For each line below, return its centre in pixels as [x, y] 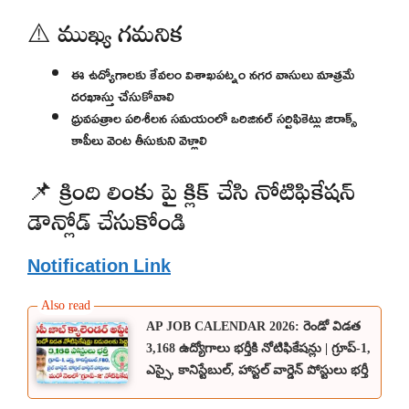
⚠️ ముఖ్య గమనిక [105, 29]
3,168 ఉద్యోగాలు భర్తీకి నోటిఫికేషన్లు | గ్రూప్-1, [258, 348]
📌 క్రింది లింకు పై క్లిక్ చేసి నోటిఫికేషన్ [191, 187]
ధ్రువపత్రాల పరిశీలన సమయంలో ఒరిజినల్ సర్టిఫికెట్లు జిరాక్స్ [214, 117]
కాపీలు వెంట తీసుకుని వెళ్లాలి [139, 139]
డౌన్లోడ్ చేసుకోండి [106, 217]
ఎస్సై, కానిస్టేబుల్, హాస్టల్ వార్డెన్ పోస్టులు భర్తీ [257, 370]
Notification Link [99, 264]
